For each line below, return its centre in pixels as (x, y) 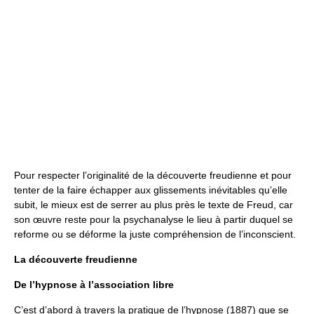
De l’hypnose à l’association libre (94, 285)
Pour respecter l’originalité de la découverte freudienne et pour (153, 175)
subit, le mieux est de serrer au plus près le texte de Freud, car (153, 205)
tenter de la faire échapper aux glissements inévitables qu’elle (151, 190)
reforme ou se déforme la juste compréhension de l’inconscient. (155, 234)
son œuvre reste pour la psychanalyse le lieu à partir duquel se (153, 219)
